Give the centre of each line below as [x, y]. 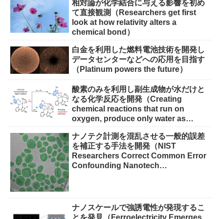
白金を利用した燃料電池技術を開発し [139, 50]
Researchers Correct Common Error [139, 156]
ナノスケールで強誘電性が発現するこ [139, 207]
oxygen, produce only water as [129, 119]
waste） [87, 129]
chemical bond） [103, 32]
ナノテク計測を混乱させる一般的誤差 [139, 136]
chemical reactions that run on [128, 109]
